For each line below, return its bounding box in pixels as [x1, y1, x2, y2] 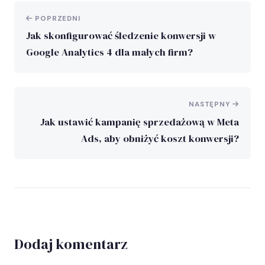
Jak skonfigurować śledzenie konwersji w [26, 29, 216, 43]
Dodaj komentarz [14, 234, 128, 254]
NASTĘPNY [188, 100, 233, 109]
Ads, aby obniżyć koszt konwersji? [81, 131, 239, 146]
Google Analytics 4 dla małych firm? [26, 46, 193, 60]
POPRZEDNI [32, 14, 81, 24]
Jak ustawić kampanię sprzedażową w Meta [40, 115, 239, 129]
